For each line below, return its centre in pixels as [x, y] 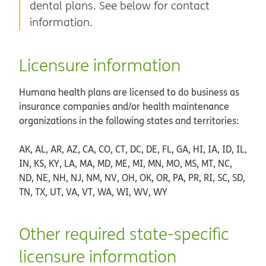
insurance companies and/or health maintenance [124, 106]
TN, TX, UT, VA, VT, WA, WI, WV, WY [93, 191]
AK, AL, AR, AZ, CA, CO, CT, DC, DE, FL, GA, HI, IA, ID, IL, [133, 149]
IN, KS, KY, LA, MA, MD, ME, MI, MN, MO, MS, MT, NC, [126, 163]
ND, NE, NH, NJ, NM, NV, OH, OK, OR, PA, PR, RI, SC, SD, [132, 177]
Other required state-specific [124, 233]
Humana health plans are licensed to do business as [129, 92]
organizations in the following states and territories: [129, 120]
